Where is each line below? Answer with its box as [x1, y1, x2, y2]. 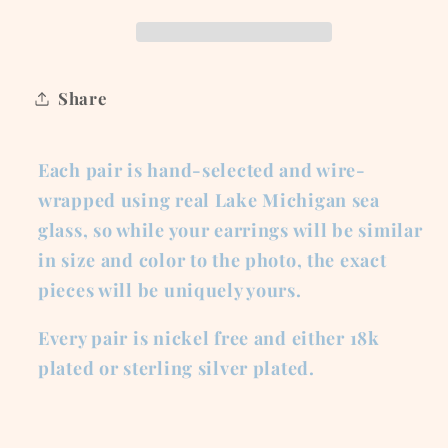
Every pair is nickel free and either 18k [38, 325, 380, 350]
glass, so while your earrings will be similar [38, 217, 423, 242]
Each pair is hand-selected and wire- [38, 157, 366, 182]
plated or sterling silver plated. [38, 355, 315, 380]
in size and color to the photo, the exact [38, 247, 387, 272]
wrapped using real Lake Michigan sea [38, 187, 380, 212]
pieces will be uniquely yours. [38, 277, 302, 302]
